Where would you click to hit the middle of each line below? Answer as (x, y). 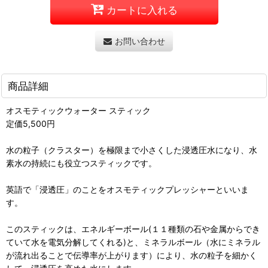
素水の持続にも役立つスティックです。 (81, 163)
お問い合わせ (140, 41)
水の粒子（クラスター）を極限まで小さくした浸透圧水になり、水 (132, 150)
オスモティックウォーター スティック (78, 111)
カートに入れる (142, 10)
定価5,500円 (31, 124)
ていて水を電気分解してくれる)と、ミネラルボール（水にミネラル (133, 242)
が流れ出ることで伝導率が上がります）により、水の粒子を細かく (132, 255)
